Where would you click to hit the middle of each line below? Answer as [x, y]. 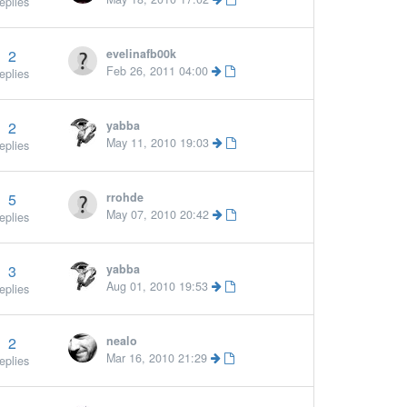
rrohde [125, 197]
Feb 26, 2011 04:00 [158, 71]
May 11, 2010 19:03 [158, 143]
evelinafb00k [142, 54]
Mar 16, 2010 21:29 [157, 358]
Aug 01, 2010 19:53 [158, 286]
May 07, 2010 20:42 [158, 214]
